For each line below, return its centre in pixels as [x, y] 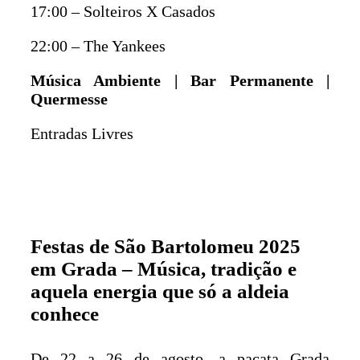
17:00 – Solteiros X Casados [123, 11]
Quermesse [69, 98]
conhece [65, 313]
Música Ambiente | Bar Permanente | [180, 80]
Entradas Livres [82, 133]
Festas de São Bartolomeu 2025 [166, 246]
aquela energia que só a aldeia [160, 291]
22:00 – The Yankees [98, 45]
